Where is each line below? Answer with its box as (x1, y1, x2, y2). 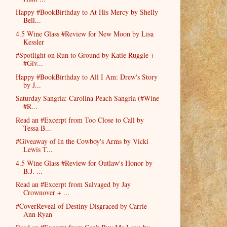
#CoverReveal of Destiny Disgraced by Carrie (15, 201, 147, 211)
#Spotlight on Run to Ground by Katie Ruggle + (15, 50, 155, 60)
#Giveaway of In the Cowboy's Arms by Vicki (15, 136, 148, 146)
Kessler (23, 36, 44, 47)
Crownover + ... (23, 187, 69, 198)
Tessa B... (23, 123, 51, 133)
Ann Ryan (23, 209, 52, 219)
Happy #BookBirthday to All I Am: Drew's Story (15, 71, 158, 82)
